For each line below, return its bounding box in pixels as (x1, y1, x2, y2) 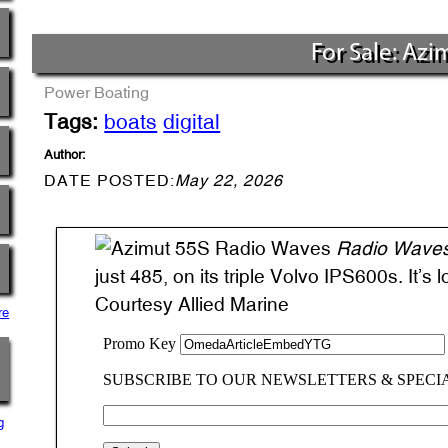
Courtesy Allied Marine (95, 292, 290, 315)
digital (163, 109, 221, 134)
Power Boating (44, 82, 150, 101)
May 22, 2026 (175, 170, 284, 189)
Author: (44, 146, 87, 162)
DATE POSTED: (44, 170, 176, 189)
